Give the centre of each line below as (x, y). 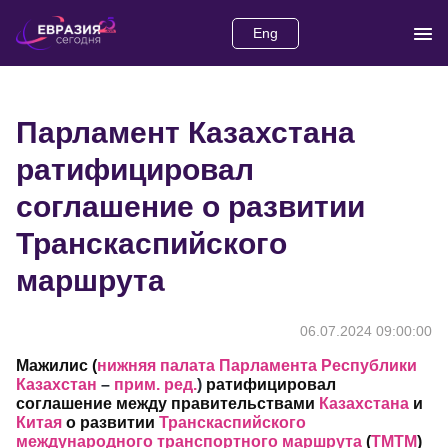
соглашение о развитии (190, 207)
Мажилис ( (56, 366)
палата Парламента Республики (288, 366)
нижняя (126, 366)
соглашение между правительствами (167, 404)
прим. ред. (155, 385)
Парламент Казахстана (185, 133)
